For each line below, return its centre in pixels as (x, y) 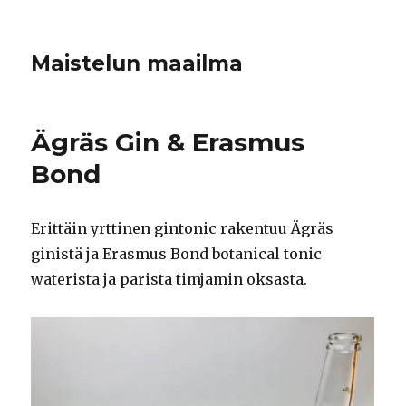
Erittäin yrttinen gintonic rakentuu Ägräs (183, 228)
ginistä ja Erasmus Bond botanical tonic (177, 254)
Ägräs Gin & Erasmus (168, 142)
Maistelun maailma (137, 63)
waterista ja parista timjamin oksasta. (169, 279)
